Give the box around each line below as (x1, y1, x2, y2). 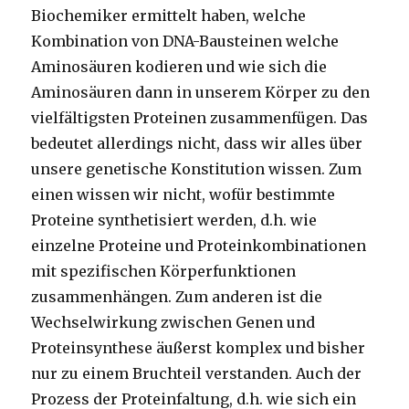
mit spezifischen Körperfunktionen (31, 262, 297, 281)
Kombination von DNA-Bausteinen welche (31, 32, 340, 51)
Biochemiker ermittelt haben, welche (31, 6, 307, 26)
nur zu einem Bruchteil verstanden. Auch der (31, 364, 362, 383)
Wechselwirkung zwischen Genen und (31, 313, 316, 332)
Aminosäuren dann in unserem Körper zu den (31, 83, 371, 102)
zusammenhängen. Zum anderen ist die (31, 288, 323, 307)
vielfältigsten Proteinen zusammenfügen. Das (31, 109, 369, 128)
